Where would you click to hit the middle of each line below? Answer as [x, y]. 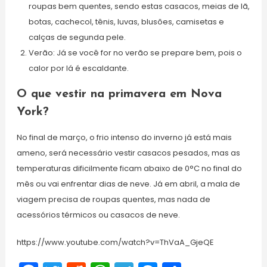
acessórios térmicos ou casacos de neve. [98, 215]
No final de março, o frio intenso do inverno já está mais [124, 137]
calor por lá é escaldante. [78, 68]
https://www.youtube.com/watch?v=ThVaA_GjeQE [115, 242]
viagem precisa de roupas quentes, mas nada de [113, 199]
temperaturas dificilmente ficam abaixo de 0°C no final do [129, 168]
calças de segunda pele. [77, 37]
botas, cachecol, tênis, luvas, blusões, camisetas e [126, 22]
